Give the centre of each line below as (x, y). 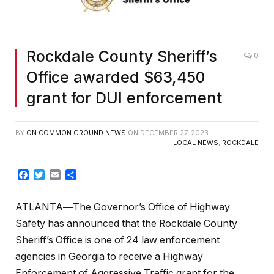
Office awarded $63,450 (116, 77)
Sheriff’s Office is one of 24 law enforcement (117, 240)
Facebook (52, 175)
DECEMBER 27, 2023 (174, 133)
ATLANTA (39, 207)
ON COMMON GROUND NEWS (76, 133)
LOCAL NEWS (196, 143)
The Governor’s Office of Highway (151, 207)
